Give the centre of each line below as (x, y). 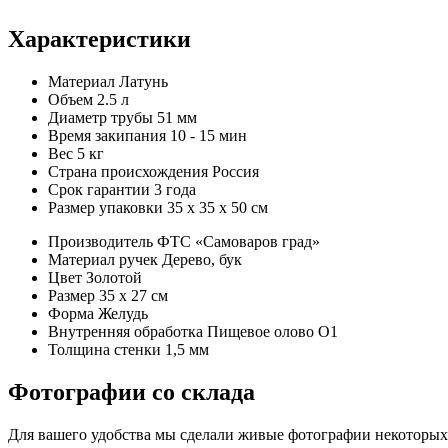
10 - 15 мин (208, 136)
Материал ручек (103, 260)
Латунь (143, 82)
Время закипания (107, 136)
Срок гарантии (99, 190)
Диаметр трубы (100, 118)
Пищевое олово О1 (272, 332)
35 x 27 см (133, 296)
